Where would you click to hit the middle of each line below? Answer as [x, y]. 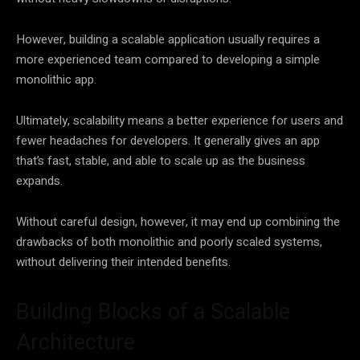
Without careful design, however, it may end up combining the [178, 221]
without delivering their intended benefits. [123, 262]
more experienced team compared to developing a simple [168, 59]
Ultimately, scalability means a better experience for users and [180, 120]
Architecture [76, 342]
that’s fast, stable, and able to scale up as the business [161, 160]
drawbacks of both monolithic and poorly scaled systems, [169, 241]
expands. [39, 180]
